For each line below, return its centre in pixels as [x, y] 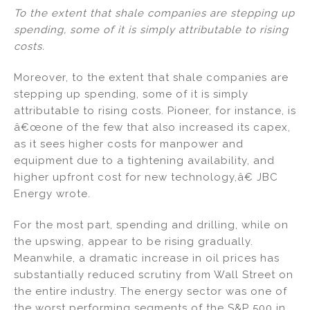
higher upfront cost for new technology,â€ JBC [146, 177]
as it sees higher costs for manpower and [129, 144]
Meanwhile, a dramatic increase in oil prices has [147, 258]
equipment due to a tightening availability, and [144, 160]
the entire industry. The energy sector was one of [151, 291]
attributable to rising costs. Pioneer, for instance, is [155, 110]
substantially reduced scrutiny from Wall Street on [154, 274]
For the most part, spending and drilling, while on [151, 225]
